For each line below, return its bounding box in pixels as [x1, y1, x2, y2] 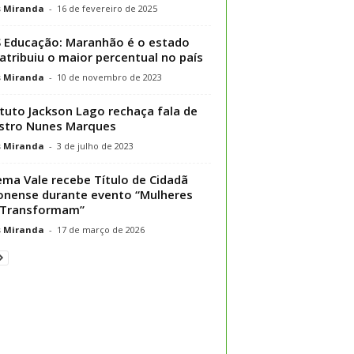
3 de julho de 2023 [56, 139, 134, 152]
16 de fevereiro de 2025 [56, 2, 157, 14]
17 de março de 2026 [56, 223, 145, 235]
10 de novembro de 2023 [56, 70, 162, 83]
